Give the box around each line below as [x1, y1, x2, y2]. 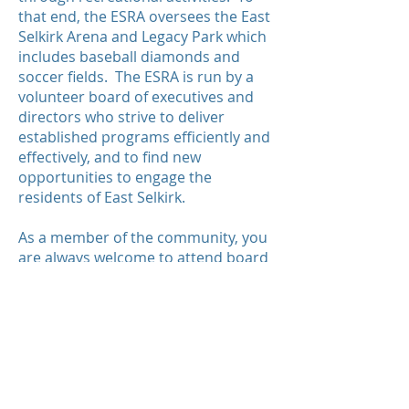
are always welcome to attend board [18, 246, 268, 267]
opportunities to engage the [18, 166, 212, 187]
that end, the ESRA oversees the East [18, 5, 270, 26]
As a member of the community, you [18, 226, 267, 247]
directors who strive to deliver [18, 106, 225, 127]
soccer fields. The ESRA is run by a [18, 66, 254, 87]
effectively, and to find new [18, 146, 201, 167]
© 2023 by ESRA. [96, 337, 196, 355]
